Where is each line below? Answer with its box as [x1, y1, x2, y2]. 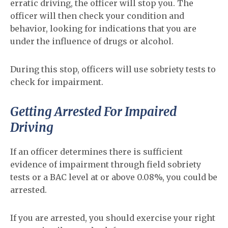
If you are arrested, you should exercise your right [10, 213, 215, 223]
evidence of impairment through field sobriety [10, 159, 201, 169]
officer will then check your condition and [10, 11, 184, 21]
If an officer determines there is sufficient [10, 147, 183, 157]
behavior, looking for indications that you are [10, 23, 196, 34]
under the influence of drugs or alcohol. [10, 36, 174, 46]
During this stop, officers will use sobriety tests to [10, 64, 216, 74]
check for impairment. [10, 77, 103, 87]
